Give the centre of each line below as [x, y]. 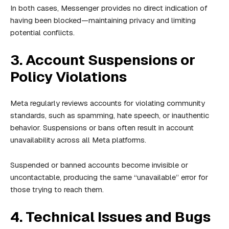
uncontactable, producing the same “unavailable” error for [109, 177]
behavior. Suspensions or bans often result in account [102, 128]
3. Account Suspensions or [103, 60]
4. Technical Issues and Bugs [110, 217]
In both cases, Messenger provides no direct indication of [109, 8]
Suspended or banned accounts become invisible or [99, 165]
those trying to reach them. [57, 190]
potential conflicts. [42, 33]
